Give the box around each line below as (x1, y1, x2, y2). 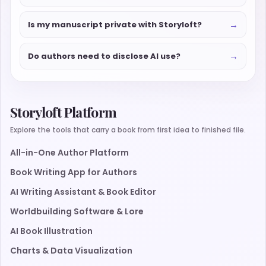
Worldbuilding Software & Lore (10, 205, 144, 218)
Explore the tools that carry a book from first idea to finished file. (10, 125, 246, 135)
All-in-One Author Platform (10, 147, 129, 159)
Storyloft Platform (10, 103, 117, 122)
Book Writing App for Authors (10, 166, 137, 179)
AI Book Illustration (10, 225, 93, 237)
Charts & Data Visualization (10, 245, 132, 257)
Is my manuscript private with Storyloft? (28, 18, 202, 30)
